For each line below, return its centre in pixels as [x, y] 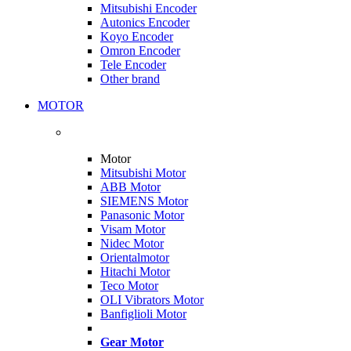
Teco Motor [129, 285]
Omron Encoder [140, 50]
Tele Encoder [133, 64]
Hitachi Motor [135, 271]
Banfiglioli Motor [143, 313]
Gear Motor [132, 342]
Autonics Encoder [145, 22]
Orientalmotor [135, 257]
